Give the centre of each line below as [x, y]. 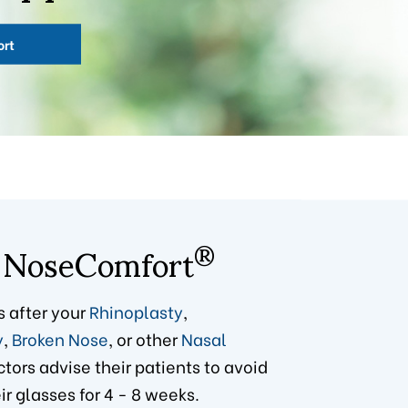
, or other [144, 339]
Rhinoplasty [136, 311]
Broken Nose [60, 339]
